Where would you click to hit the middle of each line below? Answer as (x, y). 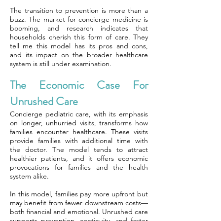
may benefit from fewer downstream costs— (79, 203)
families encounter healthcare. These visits (79, 132)
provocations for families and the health (79, 167)
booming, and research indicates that (79, 28)
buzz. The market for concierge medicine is (79, 19)
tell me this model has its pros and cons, (79, 46)
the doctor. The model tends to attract (79, 149)
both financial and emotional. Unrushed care (79, 212)
